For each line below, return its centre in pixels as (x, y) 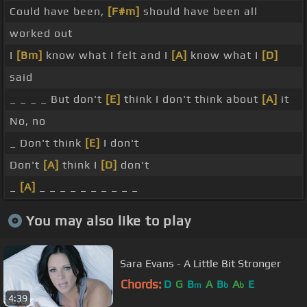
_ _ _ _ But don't (58, 99)
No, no (28, 121)
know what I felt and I (107, 56)
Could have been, (59, 12)
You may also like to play (108, 220)
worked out (41, 34)
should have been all (199, 12)
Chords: (141, 284)
